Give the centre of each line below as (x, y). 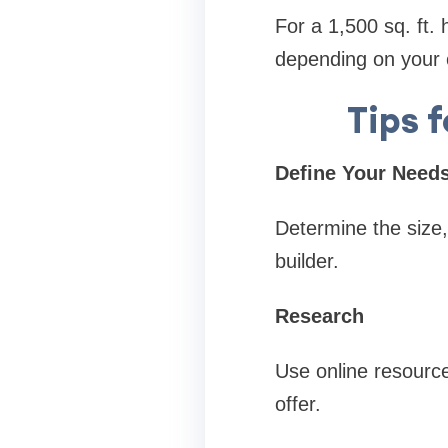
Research (319, 316)
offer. (297, 404)
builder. (306, 261)
